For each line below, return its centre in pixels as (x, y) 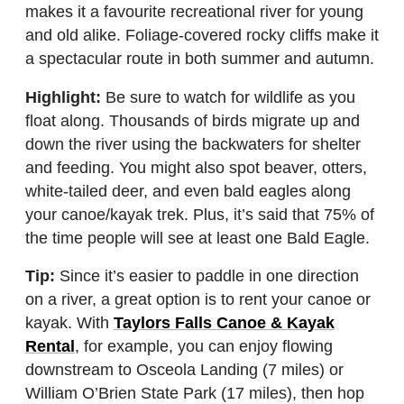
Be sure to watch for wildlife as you (228, 97)
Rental (50, 347)
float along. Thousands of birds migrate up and (193, 120)
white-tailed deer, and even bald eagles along (188, 191)
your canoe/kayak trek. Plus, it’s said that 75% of (200, 214)
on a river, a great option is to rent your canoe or (198, 300)
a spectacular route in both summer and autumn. (200, 58)
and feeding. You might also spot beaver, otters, (196, 167)
